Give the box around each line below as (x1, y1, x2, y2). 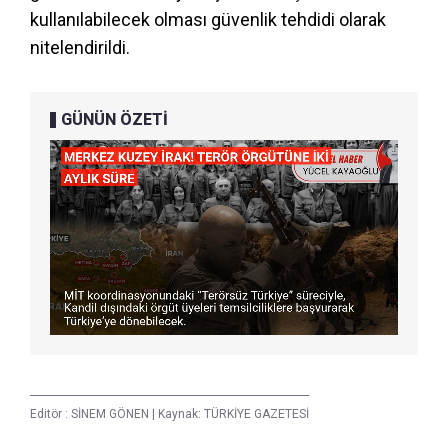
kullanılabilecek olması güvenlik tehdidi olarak (30, 8, 386, 30)
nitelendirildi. (30, 36, 130, 58)
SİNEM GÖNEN (71, 407, 152, 422)
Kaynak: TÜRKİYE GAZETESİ (155, 407, 309, 422)
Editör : (30, 407, 71, 422)
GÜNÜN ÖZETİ (61, 109, 168, 129)
